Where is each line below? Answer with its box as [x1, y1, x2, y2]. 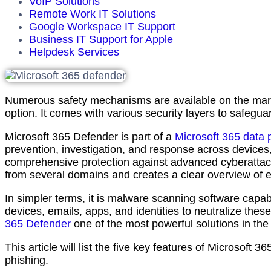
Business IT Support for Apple [29, 33, 173, 45]
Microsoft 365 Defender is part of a [5, 130, 175, 143]
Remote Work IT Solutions [29, 7, 156, 20]
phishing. [5, 253, 51, 266]
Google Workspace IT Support [29, 20, 175, 33]
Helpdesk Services [29, 45, 119, 58]
